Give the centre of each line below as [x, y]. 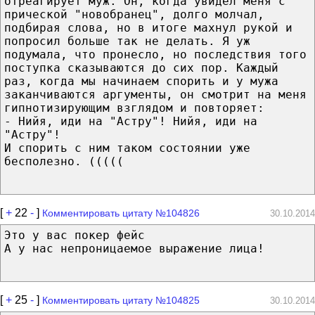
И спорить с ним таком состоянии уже [127, 148]
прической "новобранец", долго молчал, [134, 14]
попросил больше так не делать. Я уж [127, 41]
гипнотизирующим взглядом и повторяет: [134, 108]
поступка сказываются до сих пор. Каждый [141, 67]
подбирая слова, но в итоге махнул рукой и [148, 27]
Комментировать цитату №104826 [121, 213]
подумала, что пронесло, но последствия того [155, 54]
